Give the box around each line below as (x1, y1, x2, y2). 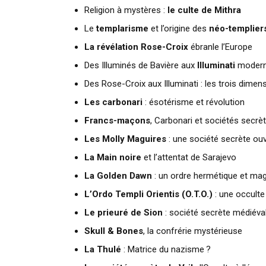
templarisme (96, 23, 148, 34)
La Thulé (84, 244, 121, 255)
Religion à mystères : (84, 5, 167, 15)
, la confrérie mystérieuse (143, 226, 242, 236)
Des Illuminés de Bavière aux (84, 60, 197, 71)
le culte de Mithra (167, 5, 241, 15)
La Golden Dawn (84, 170, 152, 181)
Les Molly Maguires (84, 134, 166, 144)
